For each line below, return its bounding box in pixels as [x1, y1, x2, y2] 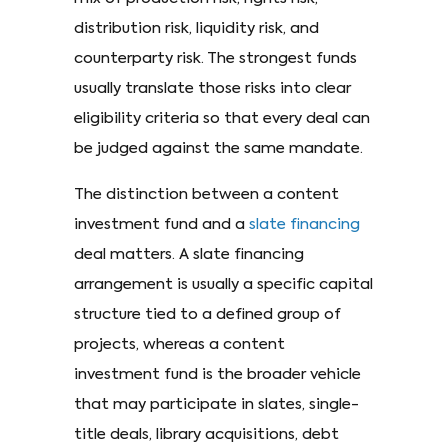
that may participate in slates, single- [74, 397, 359, 412]
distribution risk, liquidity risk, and [74, 21, 319, 36]
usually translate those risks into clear [74, 81, 351, 96]
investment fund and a [74, 217, 249, 232]
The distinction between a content [74, 187, 339, 202]
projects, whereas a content [74, 337, 285, 352]
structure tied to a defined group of [74, 307, 341, 322]
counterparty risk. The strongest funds [74, 51, 357, 66]
